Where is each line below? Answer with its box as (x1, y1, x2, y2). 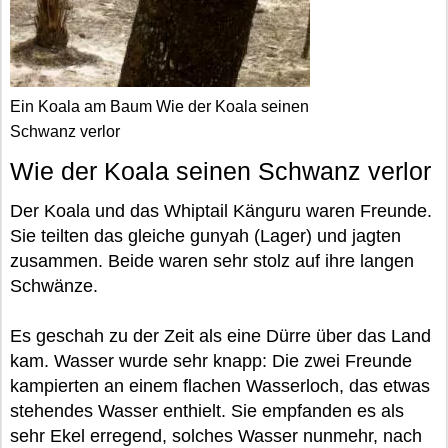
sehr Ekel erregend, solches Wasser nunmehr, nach (10, 426, 422, 446)
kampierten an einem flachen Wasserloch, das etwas (10, 376, 430, 396)
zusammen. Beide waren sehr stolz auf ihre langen (10, 251, 414, 271)
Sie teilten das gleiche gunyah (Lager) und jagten (10, 226, 401, 246)
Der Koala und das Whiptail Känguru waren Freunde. (10, 201, 432, 221)
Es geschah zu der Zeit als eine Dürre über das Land (10, 326, 431, 346)
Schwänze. (10, 276, 98, 296)
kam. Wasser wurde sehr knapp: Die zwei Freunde (10, 351, 412, 371)
